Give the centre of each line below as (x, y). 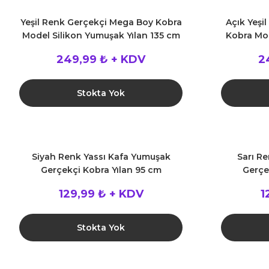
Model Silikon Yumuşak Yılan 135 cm (101, 35)
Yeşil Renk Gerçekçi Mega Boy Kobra (101, 22)
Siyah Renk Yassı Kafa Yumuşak (101, 157)
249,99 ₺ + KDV (101, 59)
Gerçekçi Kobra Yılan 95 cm (101, 170)
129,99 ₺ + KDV (101, 194)
